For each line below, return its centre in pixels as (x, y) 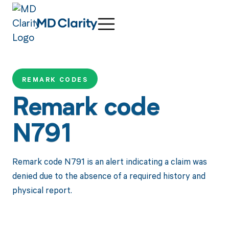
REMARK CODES (55, 80)
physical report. (42, 190)
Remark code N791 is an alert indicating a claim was (109, 161)
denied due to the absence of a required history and (109, 175)
